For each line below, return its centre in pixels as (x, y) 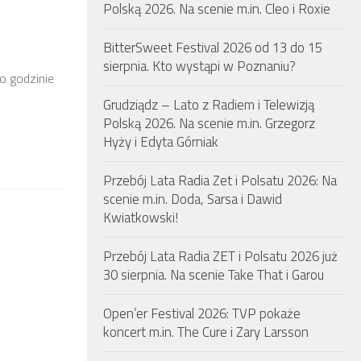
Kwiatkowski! (141, 218)
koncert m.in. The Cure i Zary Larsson (206, 332)
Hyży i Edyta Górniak (161, 142)
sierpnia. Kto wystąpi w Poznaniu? (199, 66)
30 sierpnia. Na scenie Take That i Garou (214, 275)
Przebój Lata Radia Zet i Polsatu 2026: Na (220, 180)
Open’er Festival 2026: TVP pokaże (202, 313)
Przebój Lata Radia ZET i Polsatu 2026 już (220, 256)
